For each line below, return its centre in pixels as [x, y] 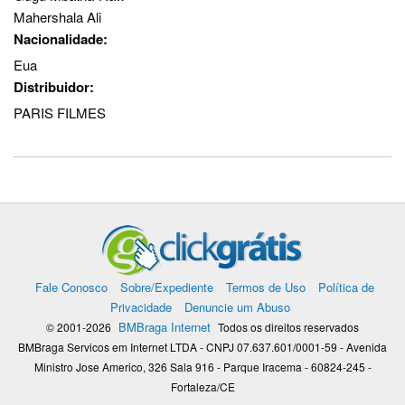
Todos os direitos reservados [287, 327]
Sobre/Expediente [167, 287]
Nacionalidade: [61, 39]
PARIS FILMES [60, 113]
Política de [346, 287]
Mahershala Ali [57, 17]
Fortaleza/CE [202, 387]
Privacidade [141, 307]
